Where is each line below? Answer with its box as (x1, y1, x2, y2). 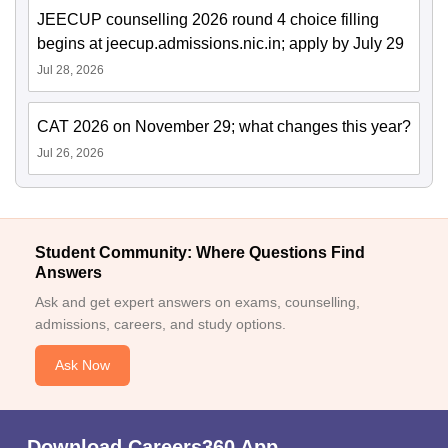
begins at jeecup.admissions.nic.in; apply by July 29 (37, 35, 404, 53)
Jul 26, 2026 (37, 146, 104, 161)
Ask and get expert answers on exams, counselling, (35, 294, 360, 311)
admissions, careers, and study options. (35, 316, 286, 333)
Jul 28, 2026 (37, 63, 104, 78)
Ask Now (55, 357, 110, 374)
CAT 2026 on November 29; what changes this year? (37, 118, 411, 136)
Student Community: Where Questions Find (35, 244, 365, 262)
